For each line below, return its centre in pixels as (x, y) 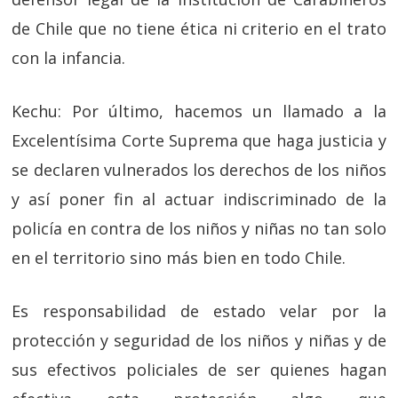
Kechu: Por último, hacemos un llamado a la (199, 111)
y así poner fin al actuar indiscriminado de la (199, 199)
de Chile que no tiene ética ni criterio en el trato (199, 28)
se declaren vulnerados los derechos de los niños (199, 170)
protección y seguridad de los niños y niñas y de (199, 340)
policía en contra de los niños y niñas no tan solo (199, 228)
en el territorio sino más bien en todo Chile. (179, 258)
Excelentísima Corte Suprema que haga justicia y (199, 140)
